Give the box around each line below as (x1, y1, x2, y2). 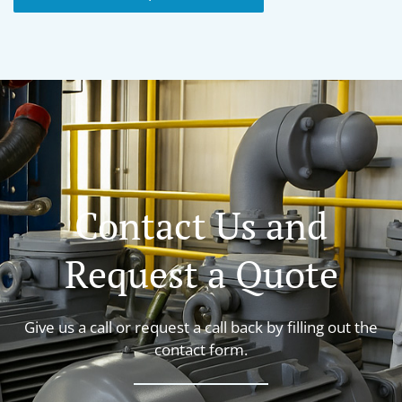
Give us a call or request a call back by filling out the (24, 316, 378, 337)
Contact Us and (74, 199, 328, 250)
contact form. (154, 338, 248, 360)
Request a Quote (64, 248, 338, 299)
